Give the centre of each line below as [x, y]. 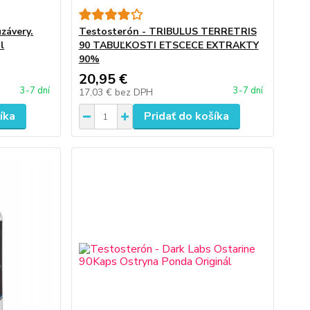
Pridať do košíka [186, 116]
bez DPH [134, 92]
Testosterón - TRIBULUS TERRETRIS [167, 31]
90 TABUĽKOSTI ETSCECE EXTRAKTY [168, 45]
